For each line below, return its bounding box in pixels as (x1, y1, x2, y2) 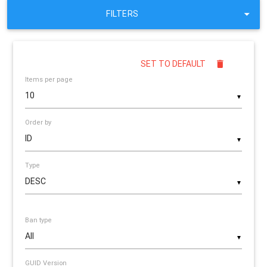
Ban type (25, 215, 52, 224)
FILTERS (106, 8, 139, 19)
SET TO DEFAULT (140, 58, 206, 69)
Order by (25, 117, 52, 126)
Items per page (25, 74, 73, 83)
